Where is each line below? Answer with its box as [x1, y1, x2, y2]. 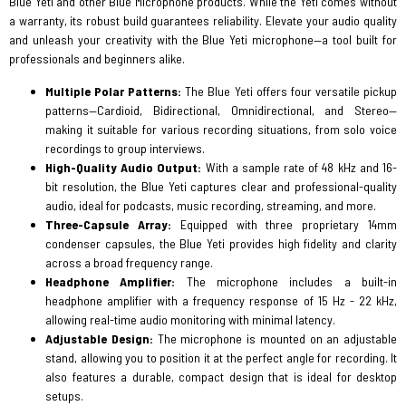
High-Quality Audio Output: [45, 159, 202, 175]
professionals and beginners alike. [9, 51, 185, 66]
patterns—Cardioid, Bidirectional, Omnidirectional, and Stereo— [45, 102, 397, 118]
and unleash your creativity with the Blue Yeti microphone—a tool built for [9, 32, 397, 47]
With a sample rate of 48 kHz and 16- [201, 159, 398, 175]
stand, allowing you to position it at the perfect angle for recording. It [45, 350, 397, 365]
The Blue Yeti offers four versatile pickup [185, 83, 398, 99]
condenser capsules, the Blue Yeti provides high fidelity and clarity [45, 236, 397, 251]
